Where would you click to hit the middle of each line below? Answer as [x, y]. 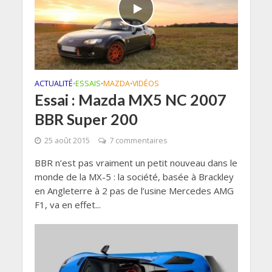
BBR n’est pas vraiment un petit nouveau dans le [136, 163]
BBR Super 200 [86, 119]
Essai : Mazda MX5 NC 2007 [130, 100]
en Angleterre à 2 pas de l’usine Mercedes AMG [134, 191]
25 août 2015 [67, 141]
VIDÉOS [145, 84]
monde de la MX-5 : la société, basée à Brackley [134, 177]
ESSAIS [88, 84]
